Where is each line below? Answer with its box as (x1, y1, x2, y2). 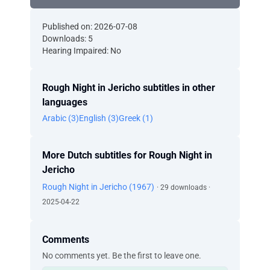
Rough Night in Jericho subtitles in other (42, 82, 215, 93)
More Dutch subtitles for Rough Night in (42, 149, 212, 161)
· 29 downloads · (157, 183, 210, 192)
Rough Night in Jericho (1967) (42, 182, 154, 192)
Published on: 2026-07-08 (42, 22, 137, 31)
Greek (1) (119, 113, 153, 123)
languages (42, 96, 87, 108)
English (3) (79, 113, 119, 123)
